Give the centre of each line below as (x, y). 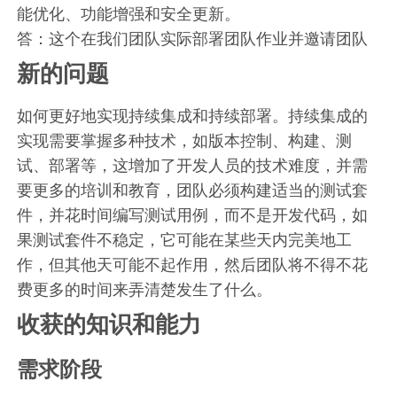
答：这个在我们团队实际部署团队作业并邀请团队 (193, 39)
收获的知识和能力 (109, 324)
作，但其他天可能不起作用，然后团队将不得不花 (193, 265)
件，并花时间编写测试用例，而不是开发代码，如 (193, 215)
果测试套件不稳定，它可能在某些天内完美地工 (185, 240)
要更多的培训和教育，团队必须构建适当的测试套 (193, 190)
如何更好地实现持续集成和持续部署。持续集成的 (193, 116)
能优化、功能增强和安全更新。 (129, 14)
